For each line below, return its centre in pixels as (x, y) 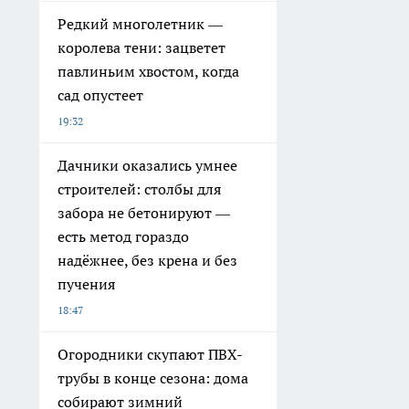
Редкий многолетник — (140, 23)
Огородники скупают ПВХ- (150, 354)
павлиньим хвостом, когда (148, 71)
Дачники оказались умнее (147, 165)
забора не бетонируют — (144, 212)
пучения (86, 283)
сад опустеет (100, 94)
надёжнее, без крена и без (147, 260)
